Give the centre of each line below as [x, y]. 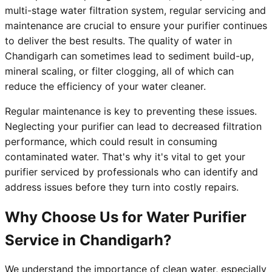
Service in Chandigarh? [88, 240]
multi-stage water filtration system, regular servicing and [135, 11]
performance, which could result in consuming [111, 142]
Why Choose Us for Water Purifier [126, 217]
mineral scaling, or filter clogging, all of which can [119, 71]
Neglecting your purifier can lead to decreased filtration [133, 127]
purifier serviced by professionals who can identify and [131, 172]
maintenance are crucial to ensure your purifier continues [136, 26]
